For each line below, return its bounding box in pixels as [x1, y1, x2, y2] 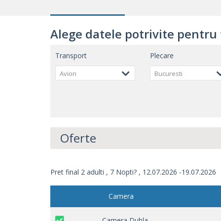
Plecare [149, 50, 174, 60]
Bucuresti [154, 69, 183, 78]
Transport [55, 50, 87, 60]
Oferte [60, 129, 96, 146]
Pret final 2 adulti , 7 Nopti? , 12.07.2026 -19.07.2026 [50, 167, 216, 177]
